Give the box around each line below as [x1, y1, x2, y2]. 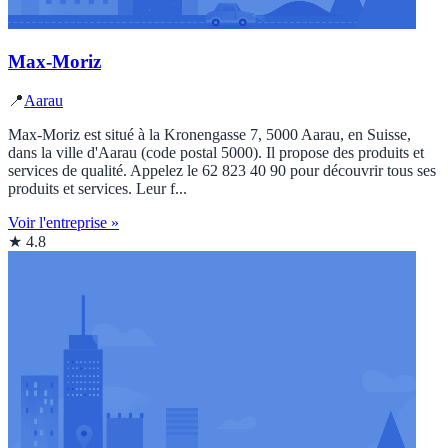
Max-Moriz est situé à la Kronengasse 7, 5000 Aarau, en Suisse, [8, 126, 411, 144]
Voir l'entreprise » [8, 214, 119, 232]
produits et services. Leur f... [8, 180, 187, 198]
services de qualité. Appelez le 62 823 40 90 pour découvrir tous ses [8, 162, 436, 180]
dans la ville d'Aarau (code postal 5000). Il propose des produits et [8, 144, 424, 162]
